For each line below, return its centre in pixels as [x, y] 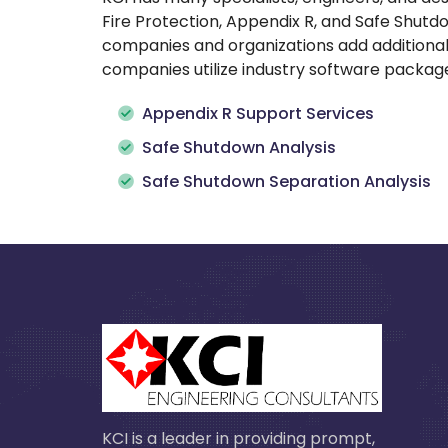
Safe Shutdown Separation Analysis [286, 181]
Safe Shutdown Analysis [239, 147]
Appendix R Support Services [258, 113]
